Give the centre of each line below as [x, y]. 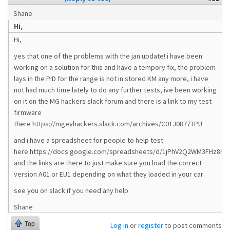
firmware [28, 112]
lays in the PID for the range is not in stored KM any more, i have [111, 79]
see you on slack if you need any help [71, 190]
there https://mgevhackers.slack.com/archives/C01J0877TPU [109, 124]
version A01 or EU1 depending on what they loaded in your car [109, 174]
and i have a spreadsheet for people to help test [89, 140]
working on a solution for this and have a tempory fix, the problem [115, 67]
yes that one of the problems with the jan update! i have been [108, 56]
